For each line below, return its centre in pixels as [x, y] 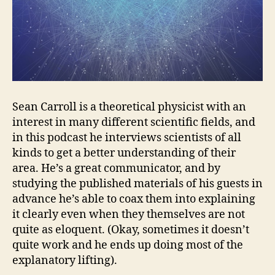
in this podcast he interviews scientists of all [127, 138]
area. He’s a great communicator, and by [116, 168]
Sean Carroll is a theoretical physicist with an [129, 107]
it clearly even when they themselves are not [129, 215]
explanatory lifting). [65, 261]
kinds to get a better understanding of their [124, 153]
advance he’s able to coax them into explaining [134, 199]
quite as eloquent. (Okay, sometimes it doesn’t [131, 230]
